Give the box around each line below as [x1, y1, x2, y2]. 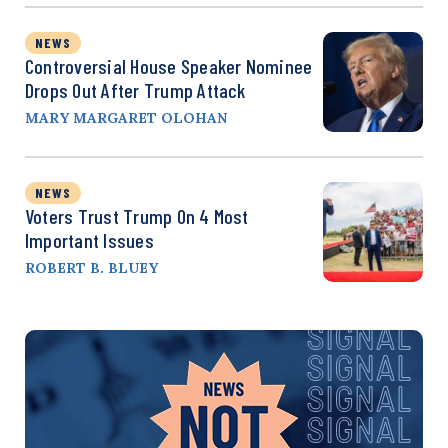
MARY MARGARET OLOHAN [25, 108, 227, 127]
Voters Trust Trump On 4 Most [25, 203, 249, 228]
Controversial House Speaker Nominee [25, 53, 313, 78]
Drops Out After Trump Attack [25, 77, 246, 102]
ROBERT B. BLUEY [25, 258, 158, 277]
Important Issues [25, 227, 154, 252]
